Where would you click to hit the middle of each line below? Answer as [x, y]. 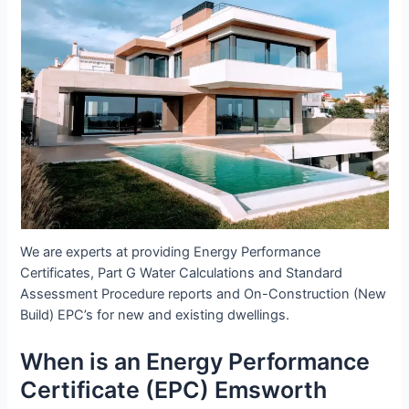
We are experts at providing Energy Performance [171, 252]
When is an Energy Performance [195, 361]
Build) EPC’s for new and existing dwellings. [155, 315]
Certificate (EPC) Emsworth [174, 389]
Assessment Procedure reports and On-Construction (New [204, 294]
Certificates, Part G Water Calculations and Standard [182, 273]
